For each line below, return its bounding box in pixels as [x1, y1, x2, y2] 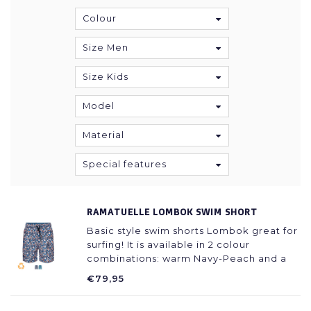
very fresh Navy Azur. [87, 267, 194, 278]
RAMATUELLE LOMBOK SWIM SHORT [87, 206, 258, 217]
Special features [83, 159, 167, 169]
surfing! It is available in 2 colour [87, 239, 250, 250]
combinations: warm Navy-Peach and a [87, 253, 287, 264]
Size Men [83, 42, 128, 53]
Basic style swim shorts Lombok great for [87, 225, 298, 236]
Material [83, 130, 124, 140]
